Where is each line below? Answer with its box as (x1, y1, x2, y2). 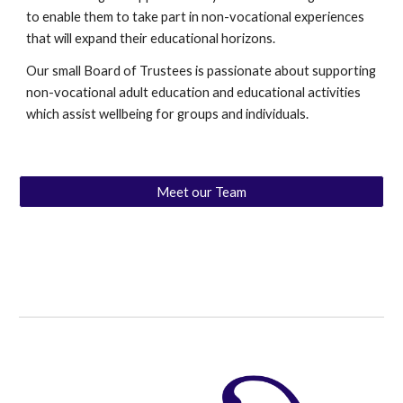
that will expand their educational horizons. (26, 31, 276, 47)
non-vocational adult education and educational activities (26, 85, 362, 101)
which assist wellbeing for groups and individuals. (26, 106, 309, 122)
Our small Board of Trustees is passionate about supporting (26, 63, 377, 79)
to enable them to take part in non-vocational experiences (26, 9, 365, 25)
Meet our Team (157, 184, 246, 200)
